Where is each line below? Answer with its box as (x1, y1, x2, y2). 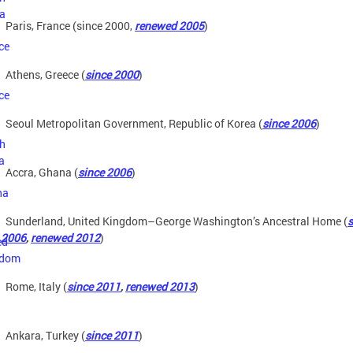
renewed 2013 (125, 279, 195, 294)
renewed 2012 (31, 230, 100, 245)
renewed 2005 (135, 18, 204, 33)
